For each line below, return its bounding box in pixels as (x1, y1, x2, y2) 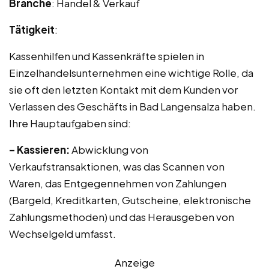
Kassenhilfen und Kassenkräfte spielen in (9, 49, 204, 62)
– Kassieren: (9, 143, 70, 156)
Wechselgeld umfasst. (9, 227, 116, 240)
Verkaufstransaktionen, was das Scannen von (9, 160, 225, 173)
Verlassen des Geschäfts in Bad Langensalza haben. (9, 100, 256, 113)
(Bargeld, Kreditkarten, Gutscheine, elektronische (9, 193, 251, 207)
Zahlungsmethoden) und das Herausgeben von (9, 210, 234, 223)
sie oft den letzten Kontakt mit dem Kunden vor (9, 83, 238, 96)
